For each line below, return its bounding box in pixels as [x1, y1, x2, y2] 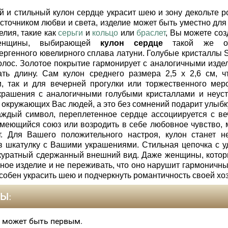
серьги [58, 28, 83, 37]
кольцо [92, 28, 118, 37]
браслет [136, 28, 165, 37]
